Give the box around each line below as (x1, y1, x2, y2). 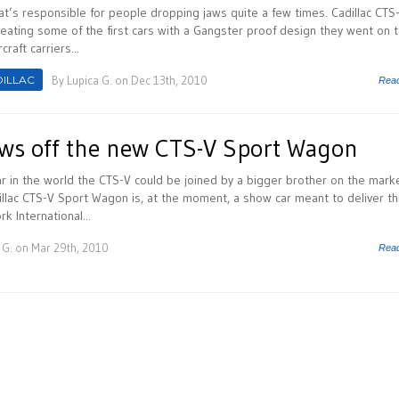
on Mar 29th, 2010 (12, 240, 109, 255)
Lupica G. (67, 73, 112, 87)
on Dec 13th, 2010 (112, 73, 208, 87)
